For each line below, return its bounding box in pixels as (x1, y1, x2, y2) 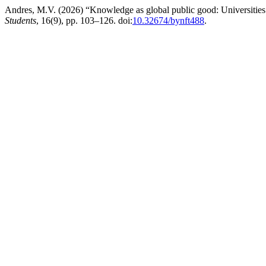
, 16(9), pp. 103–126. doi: (36, 15, 132, 26)
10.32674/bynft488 (132, 15, 204, 26)
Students (5, 15, 36, 26)
